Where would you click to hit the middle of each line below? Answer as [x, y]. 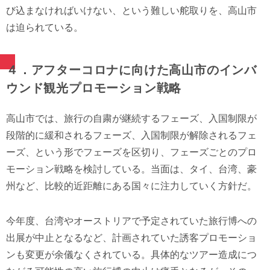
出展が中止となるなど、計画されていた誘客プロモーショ [131, 238]
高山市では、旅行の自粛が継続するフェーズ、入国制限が [131, 119]
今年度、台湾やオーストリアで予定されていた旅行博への [131, 221]
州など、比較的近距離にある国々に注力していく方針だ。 [131, 186]
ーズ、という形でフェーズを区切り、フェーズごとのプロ [131, 152]
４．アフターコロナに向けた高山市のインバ [131, 70]
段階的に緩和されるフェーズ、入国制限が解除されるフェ [131, 136]
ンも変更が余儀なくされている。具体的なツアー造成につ [131, 255]
